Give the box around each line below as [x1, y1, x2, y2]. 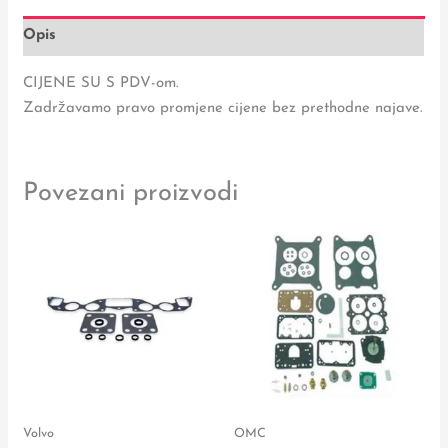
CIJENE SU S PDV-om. [23, 75, 180, 91]
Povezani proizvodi [23, 180, 239, 206]
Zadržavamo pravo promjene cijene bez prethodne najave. [23, 100, 424, 116]
